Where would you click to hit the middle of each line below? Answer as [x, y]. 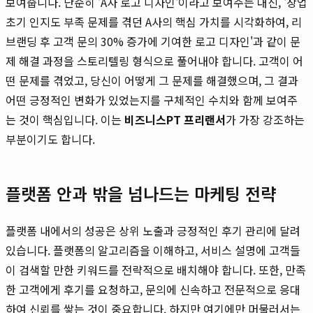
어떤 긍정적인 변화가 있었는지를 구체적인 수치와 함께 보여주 [152, 100]
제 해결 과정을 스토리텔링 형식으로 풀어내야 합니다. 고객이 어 [154, 60]
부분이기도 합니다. [50, 139]
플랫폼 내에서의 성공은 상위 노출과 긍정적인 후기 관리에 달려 [153, 230]
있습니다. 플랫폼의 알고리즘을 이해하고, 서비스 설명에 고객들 [153, 250]
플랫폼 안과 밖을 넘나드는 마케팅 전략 [141, 193]
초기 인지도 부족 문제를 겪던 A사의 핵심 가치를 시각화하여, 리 [154, 21]
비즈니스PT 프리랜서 [175, 119]
